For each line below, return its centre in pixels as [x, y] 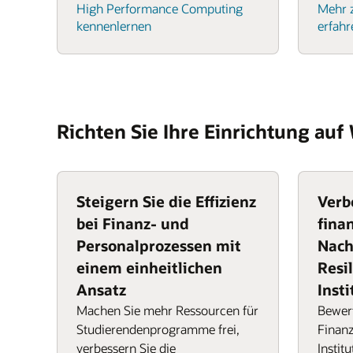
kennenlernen [114, 26]
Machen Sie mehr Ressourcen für [167, 310]
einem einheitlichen [149, 268]
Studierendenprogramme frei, [158, 329]
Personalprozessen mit [159, 245]
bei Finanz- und [133, 223]
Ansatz [101, 290]
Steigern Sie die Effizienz [166, 201]
